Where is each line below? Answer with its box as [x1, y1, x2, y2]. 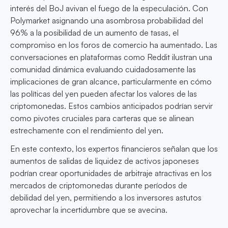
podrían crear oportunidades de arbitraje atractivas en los [10, 168, 212, 179]
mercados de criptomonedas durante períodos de [10, 180, 187, 191]
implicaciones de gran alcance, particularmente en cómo [10, 76, 212, 87]
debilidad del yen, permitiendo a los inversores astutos [10, 192, 202, 203]
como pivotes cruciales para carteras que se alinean [10, 113, 194, 124]
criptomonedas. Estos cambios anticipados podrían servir [10, 101, 213, 111]
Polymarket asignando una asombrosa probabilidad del [10, 15, 203, 26]
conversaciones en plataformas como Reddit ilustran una [10, 52, 212, 63]
